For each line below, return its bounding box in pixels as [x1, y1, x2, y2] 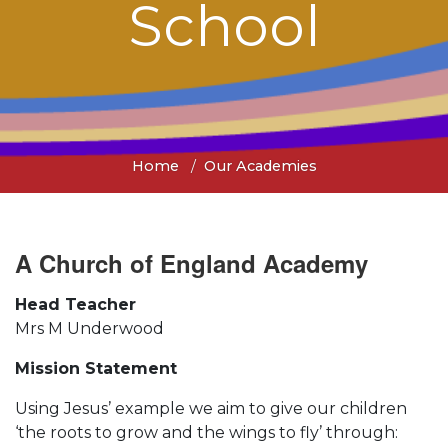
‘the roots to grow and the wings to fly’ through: [15, 422, 398, 442]
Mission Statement [15, 358, 177, 378]
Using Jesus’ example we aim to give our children [15, 398, 407, 418]
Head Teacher [15, 294, 136, 314]
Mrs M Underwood [15, 318, 164, 338]
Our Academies [203, 156, 317, 175]
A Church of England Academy [15, 245, 375, 280]
